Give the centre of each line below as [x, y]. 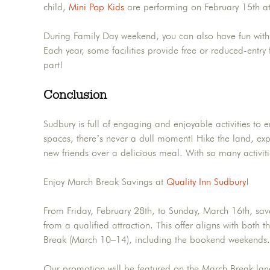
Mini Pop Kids [96, 7]
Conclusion [75, 95]
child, [56, 7]
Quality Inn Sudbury [206, 182]
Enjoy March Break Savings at [105, 182]
